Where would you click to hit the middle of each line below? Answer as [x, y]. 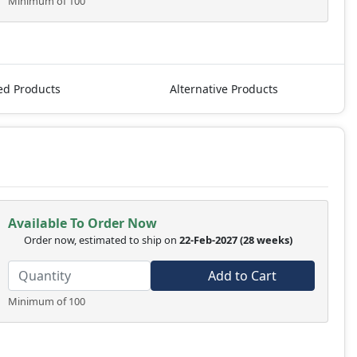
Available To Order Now [82, 224]
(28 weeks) [267, 240]
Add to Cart [241, 276]
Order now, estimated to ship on [101, 240]
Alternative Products [224, 89]
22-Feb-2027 [208, 240]
